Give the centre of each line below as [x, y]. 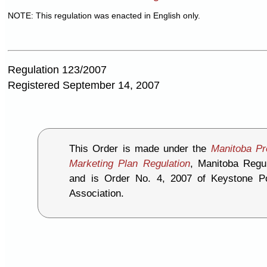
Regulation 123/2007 [57, 69]
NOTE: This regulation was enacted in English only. [104, 16]
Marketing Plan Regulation [130, 164]
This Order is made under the [140, 149]
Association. [97, 194]
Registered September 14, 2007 [84, 85]
